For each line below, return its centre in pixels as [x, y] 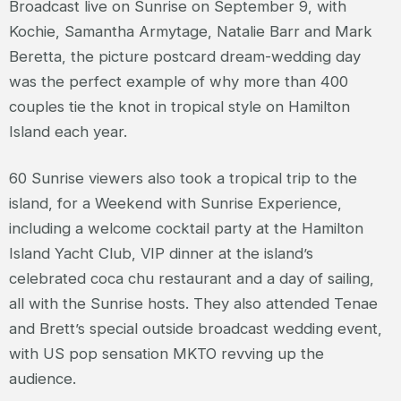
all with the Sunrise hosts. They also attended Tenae [193, 303]
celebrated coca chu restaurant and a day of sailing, [192, 278]
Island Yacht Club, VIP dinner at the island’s [161, 253]
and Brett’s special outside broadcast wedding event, [196, 328]
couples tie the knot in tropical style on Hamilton [179, 106]
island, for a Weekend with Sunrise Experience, [175, 203]
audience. [43, 378]
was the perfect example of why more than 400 [179, 81]
